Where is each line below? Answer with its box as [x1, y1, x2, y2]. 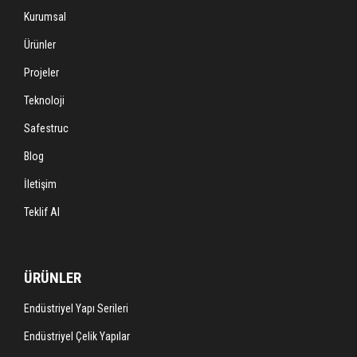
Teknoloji [24, 94, 65, 108]
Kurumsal [24, 10, 66, 24]
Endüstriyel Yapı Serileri [24, 302, 128, 316]
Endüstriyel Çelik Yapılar [24, 330, 130, 343]
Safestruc [24, 122, 69, 135]
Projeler [24, 66, 59, 80]
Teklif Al [24, 206, 60, 219]
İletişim [24, 178, 57, 191]
